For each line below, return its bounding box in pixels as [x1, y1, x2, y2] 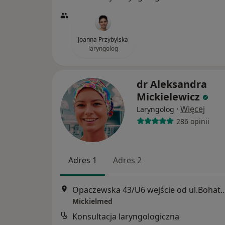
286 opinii [176, 116, 209, 126]
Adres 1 [68, 155, 97, 166]
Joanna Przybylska [78, 35, 128, 44]
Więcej [180, 103, 205, 115]
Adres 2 [113, 155, 142, 166]
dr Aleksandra [137, 77, 207, 91]
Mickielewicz [137, 90, 200, 103]
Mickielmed [72, 196, 113, 206]
